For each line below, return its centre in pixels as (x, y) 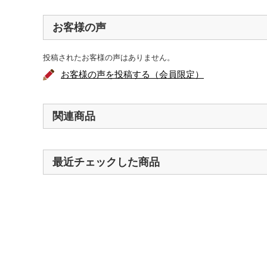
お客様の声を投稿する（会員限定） (132, 74)
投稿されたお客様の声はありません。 (109, 58)
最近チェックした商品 (106, 162)
